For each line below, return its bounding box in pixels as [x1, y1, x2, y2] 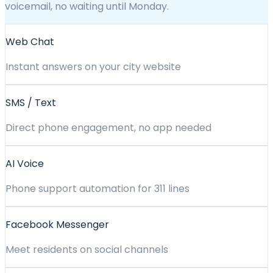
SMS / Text [5, 96, 56, 110]
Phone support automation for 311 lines [5, 182, 190, 196]
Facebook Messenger [5, 218, 109, 232]
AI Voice [5, 157, 44, 171]
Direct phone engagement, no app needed [5, 121, 211, 135]
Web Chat [5, 35, 54, 49]
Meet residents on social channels [5, 243, 168, 257]
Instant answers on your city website [5, 60, 181, 74]
